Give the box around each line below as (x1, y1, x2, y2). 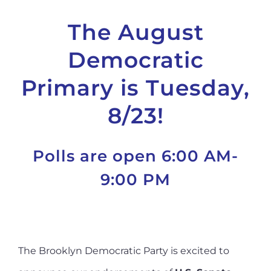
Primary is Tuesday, (21, 74, 250, 101)
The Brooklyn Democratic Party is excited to (18, 245, 229, 256)
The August (67, 19, 204, 45)
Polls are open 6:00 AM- (33, 146, 238, 166)
